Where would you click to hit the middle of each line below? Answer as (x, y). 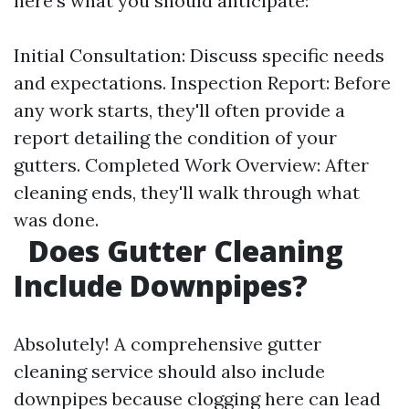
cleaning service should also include (169, 371)
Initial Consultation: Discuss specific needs (199, 55)
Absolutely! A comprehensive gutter (168, 344)
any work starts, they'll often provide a (179, 110)
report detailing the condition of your (175, 137)
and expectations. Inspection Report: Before (202, 83)
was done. (56, 220)
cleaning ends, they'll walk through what (187, 192)
